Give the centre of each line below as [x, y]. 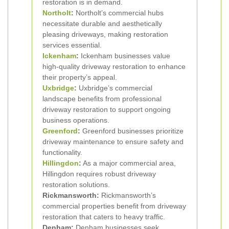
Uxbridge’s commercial [114, 88]
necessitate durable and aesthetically [102, 24]
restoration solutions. [76, 185]
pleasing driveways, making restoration [105, 34]
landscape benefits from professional [102, 99]
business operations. [76, 120]
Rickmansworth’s [128, 195]
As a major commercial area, [129, 163]
